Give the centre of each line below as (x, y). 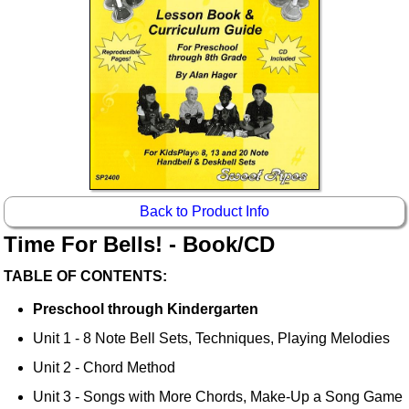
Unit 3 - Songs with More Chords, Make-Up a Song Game (218, 397)
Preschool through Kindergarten (146, 309)
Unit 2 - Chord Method (105, 368)
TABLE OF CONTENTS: (86, 277)
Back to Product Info (204, 212)
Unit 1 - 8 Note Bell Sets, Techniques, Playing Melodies (212, 339)
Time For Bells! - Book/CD (140, 245)
